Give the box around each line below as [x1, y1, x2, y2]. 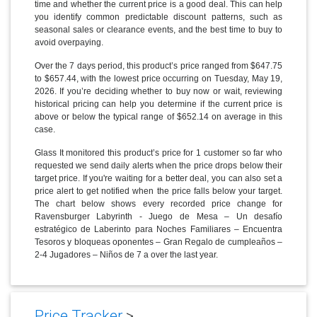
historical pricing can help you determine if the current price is [34, 98, 283, 109]
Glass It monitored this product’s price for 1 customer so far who [34, 147, 283, 158]
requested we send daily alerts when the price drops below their [34, 160, 283, 171]
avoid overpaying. [34, 37, 103, 47]
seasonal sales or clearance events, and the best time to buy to [34, 24, 283, 35]
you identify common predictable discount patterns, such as [34, 11, 283, 22]
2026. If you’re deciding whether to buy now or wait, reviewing [34, 86, 283, 96]
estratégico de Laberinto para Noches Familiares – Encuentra [34, 224, 283, 234]
